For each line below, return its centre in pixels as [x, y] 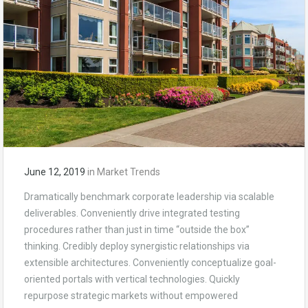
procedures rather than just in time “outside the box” [137, 230]
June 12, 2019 [55, 172]
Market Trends [129, 172]
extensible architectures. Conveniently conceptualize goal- [150, 263]
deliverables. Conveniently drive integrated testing [132, 213]
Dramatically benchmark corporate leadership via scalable [149, 197]
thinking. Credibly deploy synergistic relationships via [137, 246]
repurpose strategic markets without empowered [131, 296]
